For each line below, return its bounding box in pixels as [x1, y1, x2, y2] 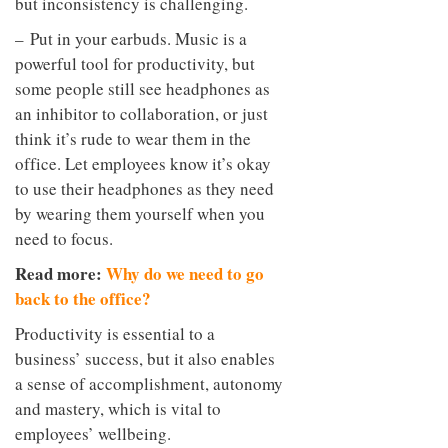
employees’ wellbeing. [15, 421, 171, 445]
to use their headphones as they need [15, 176, 274, 200]
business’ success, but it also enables [15, 346, 275, 370]
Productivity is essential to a [15, 321, 215, 345]
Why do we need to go [106, 260, 264, 286]
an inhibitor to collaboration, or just [15, 101, 268, 125]
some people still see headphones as [15, 76, 270, 100]
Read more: [15, 260, 106, 286]
